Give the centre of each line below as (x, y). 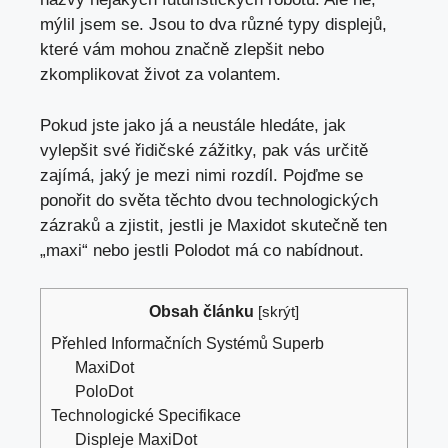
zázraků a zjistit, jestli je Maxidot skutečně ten (213, 225)
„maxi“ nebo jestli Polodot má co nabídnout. (202, 250)
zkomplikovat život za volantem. (160, 75)
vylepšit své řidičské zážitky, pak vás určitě (204, 150)
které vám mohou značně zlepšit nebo (182, 50)
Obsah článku (201, 311)
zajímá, (70, 175)
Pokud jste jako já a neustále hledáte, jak (193, 125)
